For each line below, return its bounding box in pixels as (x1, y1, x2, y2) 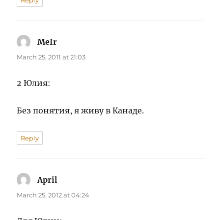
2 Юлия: (17, 78, 51, 88)
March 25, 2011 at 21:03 (17, 53, 86, 61)
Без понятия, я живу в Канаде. (17, 106, 144, 116)
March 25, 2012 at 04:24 (17, 191, 90, 199)
